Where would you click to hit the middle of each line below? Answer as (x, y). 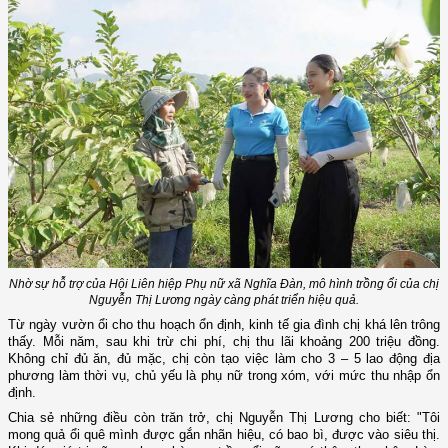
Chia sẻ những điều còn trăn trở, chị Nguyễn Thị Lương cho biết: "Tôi (224, 418)
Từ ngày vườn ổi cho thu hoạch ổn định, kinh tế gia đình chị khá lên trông (224, 325)
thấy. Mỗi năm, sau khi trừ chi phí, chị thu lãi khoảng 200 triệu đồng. (224, 342)
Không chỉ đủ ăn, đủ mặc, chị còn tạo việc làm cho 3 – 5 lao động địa (224, 359)
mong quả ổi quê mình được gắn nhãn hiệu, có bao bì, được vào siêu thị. (224, 435)
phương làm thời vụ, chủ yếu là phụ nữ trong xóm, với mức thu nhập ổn (224, 376)
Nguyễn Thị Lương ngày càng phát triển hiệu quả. (224, 300)
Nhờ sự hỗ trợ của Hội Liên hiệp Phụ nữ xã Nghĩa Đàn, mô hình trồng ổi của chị (224, 284)
